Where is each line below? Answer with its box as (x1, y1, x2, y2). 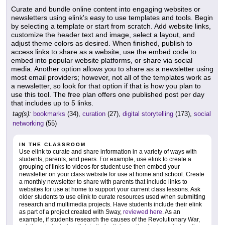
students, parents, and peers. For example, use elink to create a (19, 155, 191, 163)
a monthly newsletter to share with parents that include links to (19, 178, 187, 185)
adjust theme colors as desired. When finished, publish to (11, 39, 192, 47)
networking (13, 119, 44, 127)
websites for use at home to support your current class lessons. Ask (19, 185, 200, 193)
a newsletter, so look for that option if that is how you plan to (11, 81, 201, 90)
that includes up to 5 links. (11, 98, 93, 107)
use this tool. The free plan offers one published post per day (11, 90, 204, 98)
